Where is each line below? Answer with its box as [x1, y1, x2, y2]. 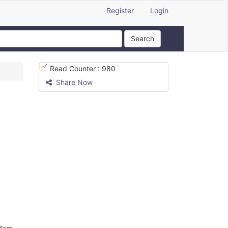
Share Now [54, 78, 93, 87]
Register [106, 6, 134, 15]
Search [131, 34, 154, 43]
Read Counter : [50, 64, 102, 73]
